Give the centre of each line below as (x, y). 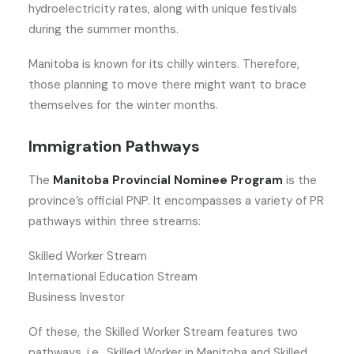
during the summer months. (104, 29)
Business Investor (80, 297)
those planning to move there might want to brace (168, 85)
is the (301, 180)
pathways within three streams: (116, 221)
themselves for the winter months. (125, 105)
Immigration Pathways (116, 146)
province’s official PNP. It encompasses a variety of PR (176, 201)
